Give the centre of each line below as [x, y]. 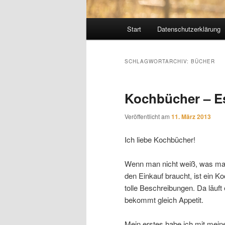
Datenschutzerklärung [189, 29]
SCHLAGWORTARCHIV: [158, 62]
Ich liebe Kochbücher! [160, 139]
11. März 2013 [191, 117]
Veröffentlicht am [148, 117]
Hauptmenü [105, 24]
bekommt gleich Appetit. [164, 199]
